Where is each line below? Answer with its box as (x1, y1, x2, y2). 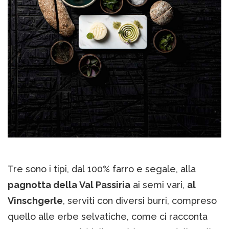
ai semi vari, (130, 179, 187, 190)
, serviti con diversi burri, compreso (63, 195, 217, 206)
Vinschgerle (8, 195, 63, 206)
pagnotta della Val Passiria (8, 179, 130, 190)
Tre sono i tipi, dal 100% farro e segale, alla (8, 163, 196, 174)
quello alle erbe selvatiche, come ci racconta (8, 211, 208, 222)
